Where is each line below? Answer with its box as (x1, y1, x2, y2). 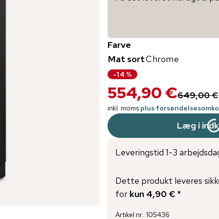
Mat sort (108, 53, 145, 65)
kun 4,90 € (130, 188, 175, 199)
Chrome (146, 53, 179, 65)
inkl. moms (108, 103, 139, 112)
